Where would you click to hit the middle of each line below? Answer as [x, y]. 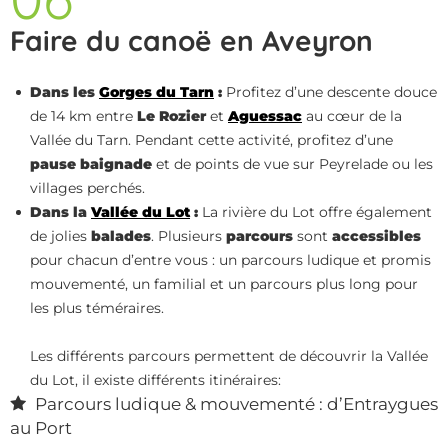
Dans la [60, 211]
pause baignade [91, 163]
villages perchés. [87, 187]
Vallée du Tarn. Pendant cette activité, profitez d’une [211, 139]
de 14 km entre [83, 115]
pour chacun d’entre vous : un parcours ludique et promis [230, 259]
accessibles [376, 235]
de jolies [60, 235]
